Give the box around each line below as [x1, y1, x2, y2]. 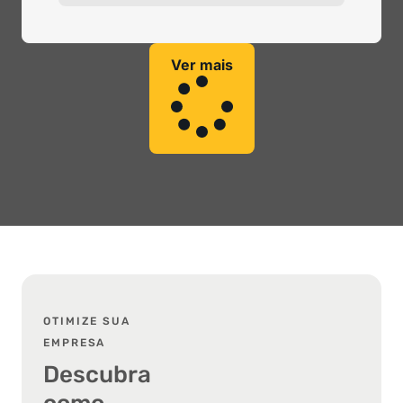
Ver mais [170, 55, 233, 74]
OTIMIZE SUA [43, 314, 130, 327]
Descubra [43, 360, 151, 389]
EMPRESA [43, 336, 106, 349]
